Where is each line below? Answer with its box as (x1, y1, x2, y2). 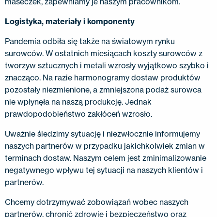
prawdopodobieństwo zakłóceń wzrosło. (5, 109, 152, 119)
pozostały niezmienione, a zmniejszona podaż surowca (5, 85, 201, 94)
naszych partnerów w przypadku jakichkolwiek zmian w (5, 141, 205, 151)
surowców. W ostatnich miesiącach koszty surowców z (5, 48, 202, 58)
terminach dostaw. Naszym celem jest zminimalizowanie (5, 153, 206, 163)
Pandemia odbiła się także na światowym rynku (5, 36, 175, 46)
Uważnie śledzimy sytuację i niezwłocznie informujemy (5, 129, 200, 139)
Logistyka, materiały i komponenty (5, 16, 135, 26)
